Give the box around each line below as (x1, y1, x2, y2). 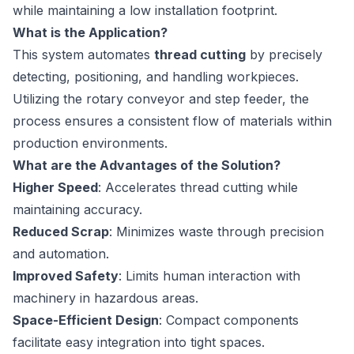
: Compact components (159, 312, 299, 329)
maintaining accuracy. (13, 201, 142, 218)
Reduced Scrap (13, 224, 109, 240)
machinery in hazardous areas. (13, 290, 198, 307)
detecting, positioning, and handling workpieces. (13, 69, 299, 85)
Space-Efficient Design (13, 312, 159, 329)
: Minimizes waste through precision (109, 224, 324, 240)
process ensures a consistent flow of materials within (13, 113, 332, 130)
